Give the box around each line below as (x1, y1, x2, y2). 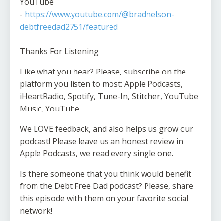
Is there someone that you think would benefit (20, 168, 191, 180)
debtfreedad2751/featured (20, 21, 118, 33)
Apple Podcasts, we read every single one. (20, 148, 173, 159)
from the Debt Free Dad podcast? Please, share (20, 181, 193, 192)
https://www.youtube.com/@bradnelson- (25, 9, 174, 20)
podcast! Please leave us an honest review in (20, 136, 183, 147)
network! (20, 205, 52, 217)
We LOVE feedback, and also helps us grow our (20, 123, 193, 135)
